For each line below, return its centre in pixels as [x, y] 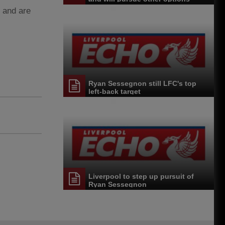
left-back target [115, 92]
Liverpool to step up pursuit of [141, 176]
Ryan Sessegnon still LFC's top [142, 84]
